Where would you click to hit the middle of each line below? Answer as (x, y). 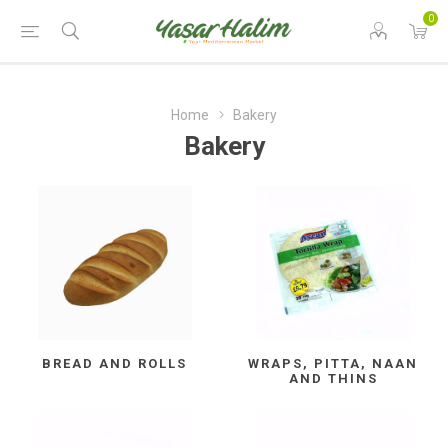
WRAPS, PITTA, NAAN (333, 363)
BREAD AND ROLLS (115, 363)
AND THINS (333, 378)
